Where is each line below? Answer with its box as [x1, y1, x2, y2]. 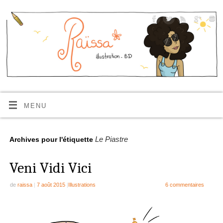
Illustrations [68, 181, 96, 188]
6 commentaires [165, 181, 204, 188]
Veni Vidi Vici [9, 159, 92, 177]
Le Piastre [95, 135, 128, 144]
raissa [17, 181, 32, 188]
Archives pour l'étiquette [9, 135, 95, 144]
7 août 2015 [36, 181, 65, 188]
